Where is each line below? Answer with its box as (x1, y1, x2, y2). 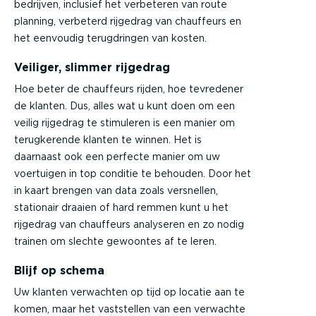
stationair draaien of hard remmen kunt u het (14, 201, 229, 213)
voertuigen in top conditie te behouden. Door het (14, 167, 251, 179)
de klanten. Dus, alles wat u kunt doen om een (14, 99, 235, 111)
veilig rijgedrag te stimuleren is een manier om (14, 116, 235, 128)
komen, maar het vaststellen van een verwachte (14, 303, 245, 315)
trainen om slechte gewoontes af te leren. (14, 235, 217, 247)
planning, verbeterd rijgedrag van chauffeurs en (14, 15, 241, 27)
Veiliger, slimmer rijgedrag (14, 60, 170, 74)
